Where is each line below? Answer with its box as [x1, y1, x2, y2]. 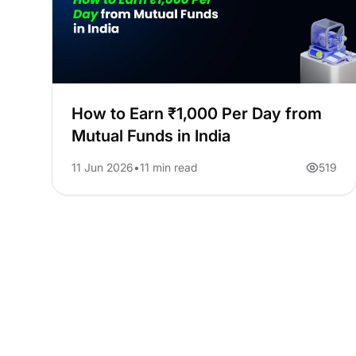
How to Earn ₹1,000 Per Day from [72, 104, 323, 124]
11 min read [140, 161, 198, 175]
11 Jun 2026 [72, 161, 134, 175]
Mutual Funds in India [72, 126, 231, 146]
